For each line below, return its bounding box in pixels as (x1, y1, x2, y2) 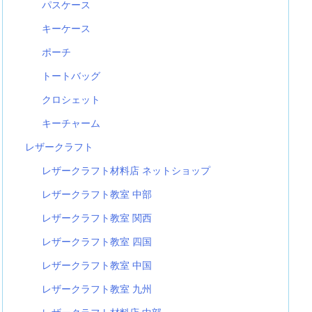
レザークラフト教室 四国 (42, 235, 153, 247)
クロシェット (42, 93, 101, 105)
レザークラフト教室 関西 (42, 212, 153, 224)
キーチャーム (42, 117, 101, 129)
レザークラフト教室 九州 (42, 283, 153, 295)
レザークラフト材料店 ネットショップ (42, 164, 211, 176)
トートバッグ (42, 70, 101, 81)
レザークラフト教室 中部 (42, 188, 153, 200)
